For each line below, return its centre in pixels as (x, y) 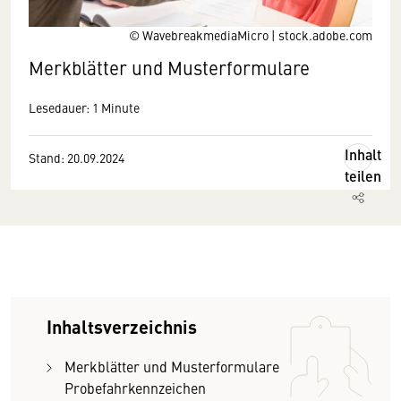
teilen (363, 176)
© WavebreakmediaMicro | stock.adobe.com (251, 35)
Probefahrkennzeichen (135, 388)
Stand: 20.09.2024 (77, 158)
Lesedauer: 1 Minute (84, 107)
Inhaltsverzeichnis (122, 326)
